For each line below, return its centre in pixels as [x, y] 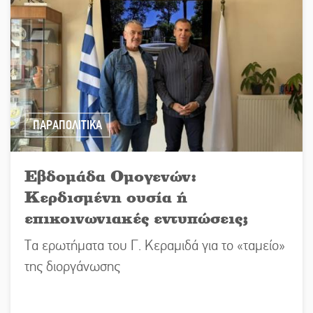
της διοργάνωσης [72, 266]
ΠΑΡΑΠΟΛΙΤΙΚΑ [67, 125]
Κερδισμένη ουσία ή [106, 196]
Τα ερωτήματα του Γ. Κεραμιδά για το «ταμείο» [155, 245]
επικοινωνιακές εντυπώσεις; [137, 217]
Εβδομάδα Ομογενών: [111, 175]
